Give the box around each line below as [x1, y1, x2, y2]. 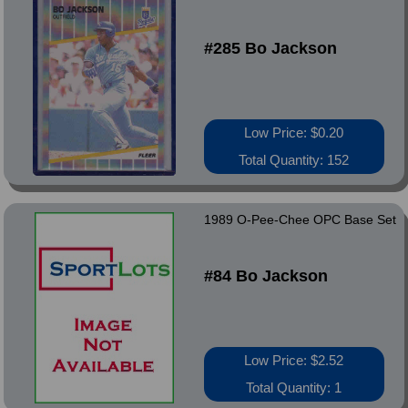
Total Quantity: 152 [239, 152, 350, 168]
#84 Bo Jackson [203, 267, 328, 285]
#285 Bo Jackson [203, 39, 337, 57]
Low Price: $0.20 [244, 125, 344, 140]
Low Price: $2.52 [244, 352, 344, 368]
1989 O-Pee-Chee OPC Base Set [203, 212, 396, 227]
